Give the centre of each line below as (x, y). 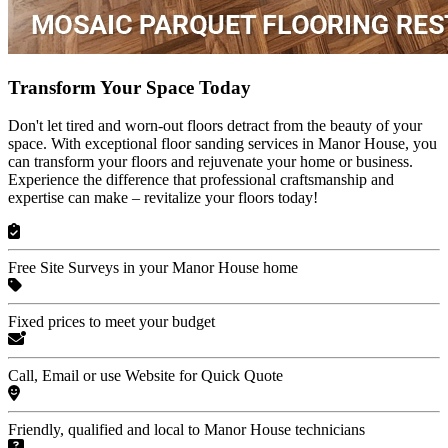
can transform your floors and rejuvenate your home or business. (210, 162)
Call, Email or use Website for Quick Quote (145, 376)
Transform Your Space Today (129, 87)
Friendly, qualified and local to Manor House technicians (186, 430)
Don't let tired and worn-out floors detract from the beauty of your (215, 126)
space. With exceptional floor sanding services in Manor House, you (222, 144)
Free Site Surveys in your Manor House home (153, 268)
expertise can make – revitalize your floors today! (163, 198)
